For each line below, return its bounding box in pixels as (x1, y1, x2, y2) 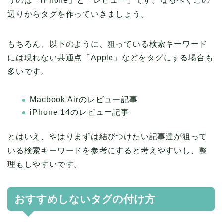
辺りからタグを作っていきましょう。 (7, 9, 149, 18)
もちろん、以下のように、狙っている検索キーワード (7, 39, 208, 48)
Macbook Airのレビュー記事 (30, 95, 138, 104)
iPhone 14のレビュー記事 (30, 108, 129, 117)
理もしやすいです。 (7, 160, 83, 169)
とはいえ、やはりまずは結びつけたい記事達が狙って (7, 132, 208, 141)
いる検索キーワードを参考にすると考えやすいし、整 (7, 146, 208, 155)
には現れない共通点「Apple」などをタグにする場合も (7, 53, 214, 62)
